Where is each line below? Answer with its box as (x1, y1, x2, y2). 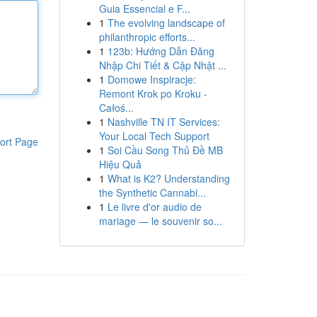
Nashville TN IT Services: (107, 115, 220, 129)
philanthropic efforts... (98, 30, 195, 44)
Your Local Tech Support (98, 129, 209, 143)
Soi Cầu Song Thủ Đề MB (107, 143, 223, 157)
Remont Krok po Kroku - (98, 86, 207, 100)
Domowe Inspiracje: (107, 72, 196, 86)
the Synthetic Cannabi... (98, 185, 206, 200)
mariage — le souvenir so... (98, 214, 222, 228)
